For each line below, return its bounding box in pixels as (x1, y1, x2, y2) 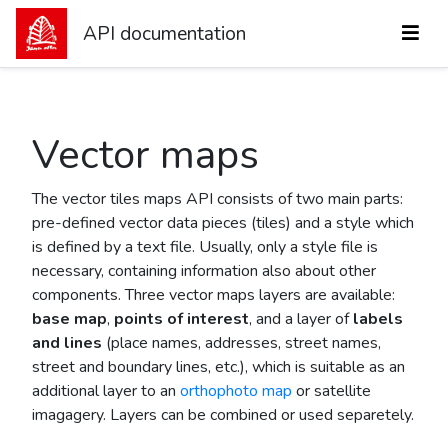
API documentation (83, 20, 247, 47)
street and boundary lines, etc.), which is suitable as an (32, 356, 405, 379)
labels (353, 308, 403, 331)
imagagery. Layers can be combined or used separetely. (32, 404, 414, 427)
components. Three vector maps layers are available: (32, 284, 395, 307)
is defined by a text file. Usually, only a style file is (32, 236, 378, 259)
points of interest (114, 308, 249, 331)
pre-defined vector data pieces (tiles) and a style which (32, 212, 414, 235)
